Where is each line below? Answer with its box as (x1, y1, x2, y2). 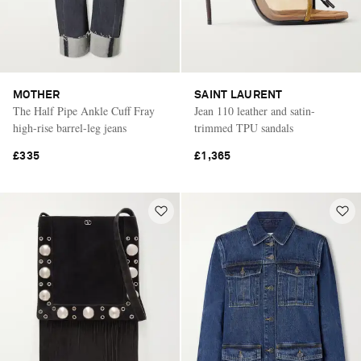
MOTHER (13, 89, 60, 102)
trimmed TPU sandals (194, 120, 293, 136)
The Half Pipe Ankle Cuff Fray (13, 103, 155, 119)
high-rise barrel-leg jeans (13, 120, 127, 136)
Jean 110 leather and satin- (194, 103, 315, 119)
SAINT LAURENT (194, 89, 283, 102)
